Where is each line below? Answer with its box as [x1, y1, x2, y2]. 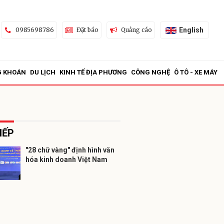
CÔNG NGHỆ [131, 68, 170, 76]
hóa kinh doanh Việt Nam [25, 155, 107, 163]
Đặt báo [76, 26, 98, 33]
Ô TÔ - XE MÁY [174, 68, 217, 76]
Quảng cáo [120, 26, 152, 33]
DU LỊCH [30, 68, 55, 76]
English [178, 25, 203, 34]
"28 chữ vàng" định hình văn [25, 146, 114, 154]
